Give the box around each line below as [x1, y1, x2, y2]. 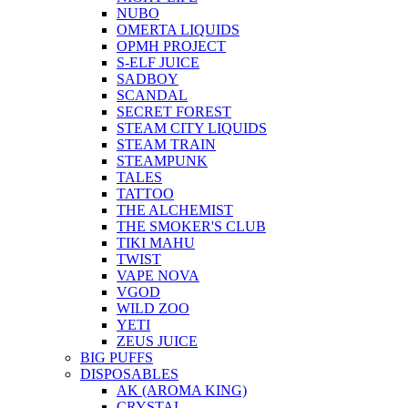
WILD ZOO [117, 301, 189, 316]
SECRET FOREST [117, 104, 231, 119]
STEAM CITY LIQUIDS [117, 120, 267, 136]
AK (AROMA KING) [117, 382, 247, 398]
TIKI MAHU [117, 235, 195, 250]
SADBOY [117, 71, 178, 87]
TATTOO [117, 186, 174, 201]
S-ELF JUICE [117, 55, 199, 70]
